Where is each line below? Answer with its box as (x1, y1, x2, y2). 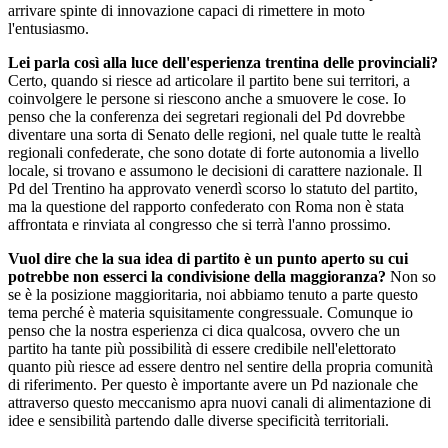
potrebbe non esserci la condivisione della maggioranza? (8, 267, 386, 285)
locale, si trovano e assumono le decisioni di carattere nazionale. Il (8, 161, 422, 179)
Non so (386, 267, 436, 285)
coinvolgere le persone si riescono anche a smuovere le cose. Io (8, 89, 406, 107)
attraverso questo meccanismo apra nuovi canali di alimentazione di (8, 393, 431, 411)
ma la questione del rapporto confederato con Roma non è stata (8, 197, 404, 215)
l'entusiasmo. (8, 19, 89, 37)
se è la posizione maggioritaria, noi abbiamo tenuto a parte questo (8, 285, 418, 303)
